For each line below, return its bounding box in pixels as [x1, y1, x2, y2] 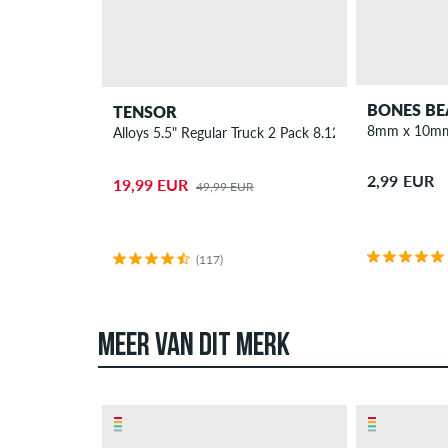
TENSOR [113, 102, 178, 122]
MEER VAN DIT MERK [98, 331, 290, 364]
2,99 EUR [366, 171, 435, 191]
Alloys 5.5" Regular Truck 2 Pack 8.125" [113, 124, 354, 142]
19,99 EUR [113, 174, 189, 194]
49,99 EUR [196, 178, 255, 194]
